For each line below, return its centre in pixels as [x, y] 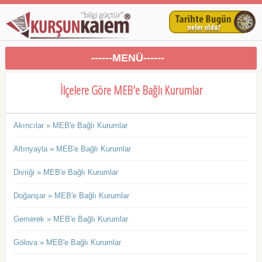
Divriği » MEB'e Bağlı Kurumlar [65, 173]
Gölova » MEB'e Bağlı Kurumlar [67, 243]
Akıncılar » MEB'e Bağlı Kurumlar [70, 126]
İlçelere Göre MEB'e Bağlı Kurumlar [131, 90]
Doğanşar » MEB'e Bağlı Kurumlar [71, 196]
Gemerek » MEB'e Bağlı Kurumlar [70, 219]
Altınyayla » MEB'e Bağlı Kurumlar [72, 149]
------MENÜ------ [128, 58]
